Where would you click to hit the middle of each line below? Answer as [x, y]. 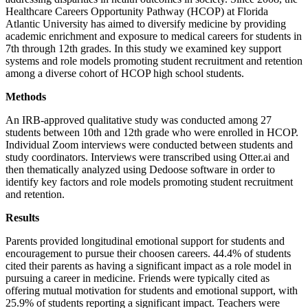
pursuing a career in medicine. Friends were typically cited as [137, 278]
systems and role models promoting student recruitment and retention [154, 61]
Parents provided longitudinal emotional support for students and [145, 241]
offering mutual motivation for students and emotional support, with [152, 291]
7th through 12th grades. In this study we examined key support [143, 49]
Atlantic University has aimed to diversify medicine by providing [146, 24]
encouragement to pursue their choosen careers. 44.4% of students [148, 254]
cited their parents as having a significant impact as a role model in [148, 266]
